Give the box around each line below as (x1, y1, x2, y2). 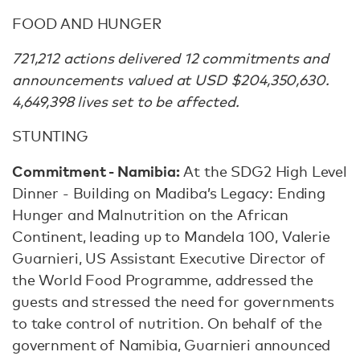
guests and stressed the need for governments (12, 292, 334, 310)
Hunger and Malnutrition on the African (12, 206, 288, 223)
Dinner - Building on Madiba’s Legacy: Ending (12, 184, 325, 202)
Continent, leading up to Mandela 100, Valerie (12, 227, 330, 245)
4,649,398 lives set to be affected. (12, 92, 239, 110)
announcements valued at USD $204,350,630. (12, 71, 329, 88)
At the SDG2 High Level (179, 162, 347, 180)
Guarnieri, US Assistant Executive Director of (12, 249, 325, 267)
